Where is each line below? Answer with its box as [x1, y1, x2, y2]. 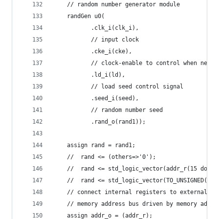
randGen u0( [53, 13, 105, 20]
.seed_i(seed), [67, 95, 139, 102]
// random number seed [67, 107, 163, 113]
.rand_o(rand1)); [67, 118, 146, 125]
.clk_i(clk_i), [67, 24, 139, 31]
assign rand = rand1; [53, 142, 135, 149]
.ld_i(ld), [67, 71, 125, 78]
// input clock [67, 36, 139, 43]
